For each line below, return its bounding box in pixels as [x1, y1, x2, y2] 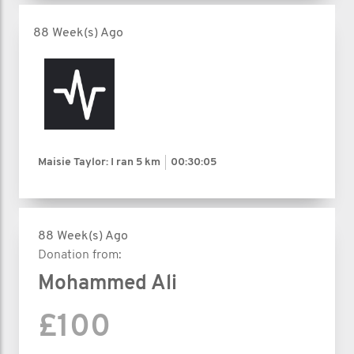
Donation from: [38, 248, 122, 262]
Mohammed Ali [38, 273, 177, 295]
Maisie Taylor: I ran [38, 156, 136, 168]
